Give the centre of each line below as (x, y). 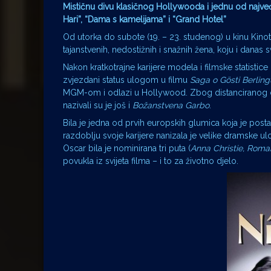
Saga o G (208, 80)
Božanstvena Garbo (171, 106)
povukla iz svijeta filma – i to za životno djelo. (151, 161)
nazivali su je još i (98, 106)
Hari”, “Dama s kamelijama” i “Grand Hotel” (145, 20)
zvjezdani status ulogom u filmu (126, 80)
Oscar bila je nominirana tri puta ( (127, 149)
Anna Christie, (219, 149)
